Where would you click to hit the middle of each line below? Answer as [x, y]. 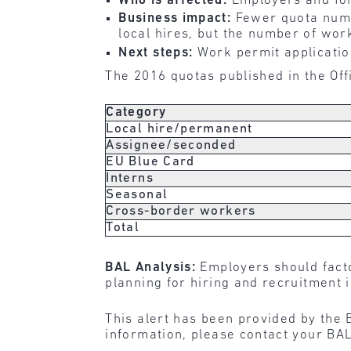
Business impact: [175, 19]
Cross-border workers [181, 212]
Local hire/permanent [179, 129]
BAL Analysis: [151, 268]
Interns [130, 179]
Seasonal [137, 195]
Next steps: [156, 52]
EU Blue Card [150, 162]
